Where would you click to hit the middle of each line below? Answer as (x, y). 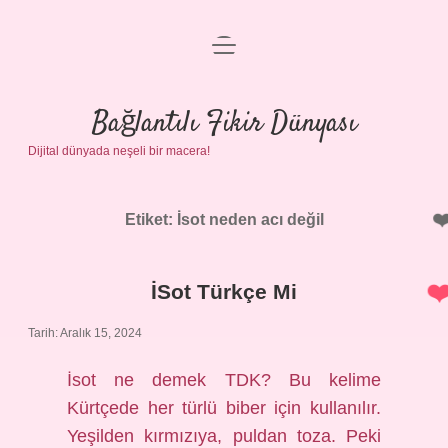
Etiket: (150, 219)
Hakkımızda (224, 201)
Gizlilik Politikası (224, 105)
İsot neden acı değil (250, 219)
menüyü (239, 43)
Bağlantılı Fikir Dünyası (224, 124)
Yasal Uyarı (224, 153)
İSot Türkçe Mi (224, 291)
